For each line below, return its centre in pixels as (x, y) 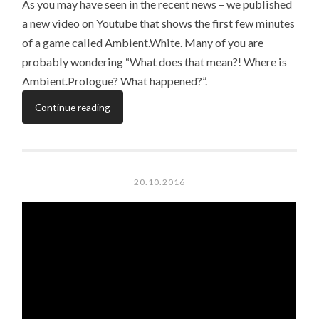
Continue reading (73, 107)
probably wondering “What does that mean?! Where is (155, 61)
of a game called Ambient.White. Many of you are (143, 42)
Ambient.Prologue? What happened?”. (115, 80)
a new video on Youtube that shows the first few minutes (159, 23)
